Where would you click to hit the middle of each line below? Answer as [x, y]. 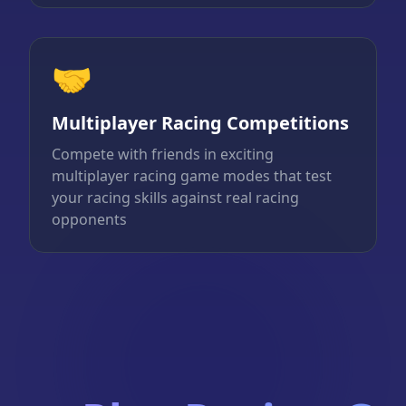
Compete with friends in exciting [163, 155]
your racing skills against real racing [175, 198]
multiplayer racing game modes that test [192, 176]
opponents [89, 220]
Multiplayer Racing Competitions [200, 123]
